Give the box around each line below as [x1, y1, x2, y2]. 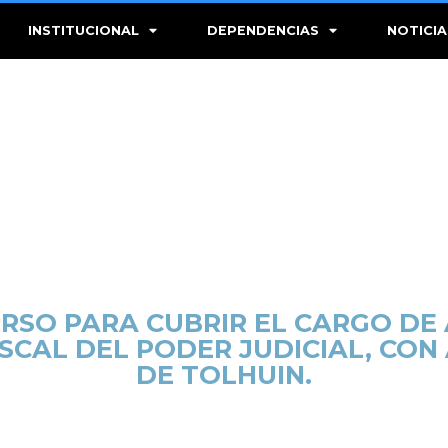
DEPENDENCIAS [207, 23, 320, 38]
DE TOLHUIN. [136, 359, 312, 391]
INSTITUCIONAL [28, 23, 140, 38]
